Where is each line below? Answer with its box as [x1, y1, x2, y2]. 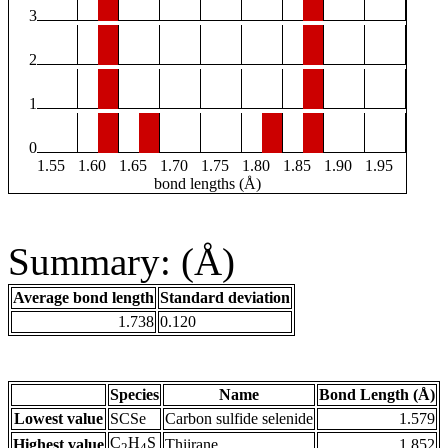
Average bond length [13, 289, 154, 307]
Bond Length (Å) [319, 386, 435, 404]
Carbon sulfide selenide [165, 410, 313, 428]
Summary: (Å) [8, 240, 235, 284]
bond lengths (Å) [154, 175, 261, 193]
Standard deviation [160, 289, 290, 307]
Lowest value [14, 410, 103, 428]
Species [110, 386, 159, 404]
